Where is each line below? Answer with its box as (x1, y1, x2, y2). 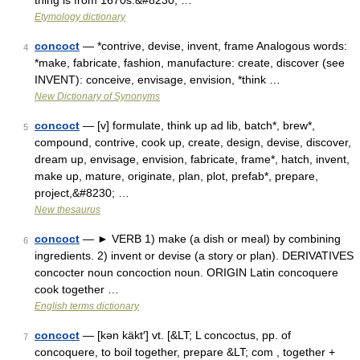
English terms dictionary (35, 301, 139, 312)
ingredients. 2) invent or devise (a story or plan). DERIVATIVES (35, 249, 354, 262)
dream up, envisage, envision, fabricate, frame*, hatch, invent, (35, 153, 350, 166)
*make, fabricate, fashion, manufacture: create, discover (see (35, 56, 345, 69)
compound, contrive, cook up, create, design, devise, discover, (35, 136, 351, 149)
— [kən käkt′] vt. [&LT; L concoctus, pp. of (80, 329, 291, 342)
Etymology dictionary (35, 11, 125, 22)
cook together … (35, 283, 119, 296)
